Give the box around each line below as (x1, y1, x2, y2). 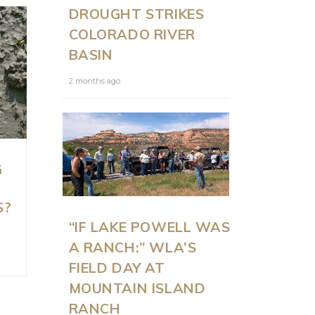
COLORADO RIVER (68, 25, 195, 43)
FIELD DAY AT (68, 258, 165, 276)
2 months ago (68, 75, 120, 86)
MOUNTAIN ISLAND (68, 278, 206, 297)
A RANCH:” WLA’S (68, 238, 197, 256)
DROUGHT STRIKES (68, 4, 205, 22)
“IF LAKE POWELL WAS (68, 217, 231, 236)
